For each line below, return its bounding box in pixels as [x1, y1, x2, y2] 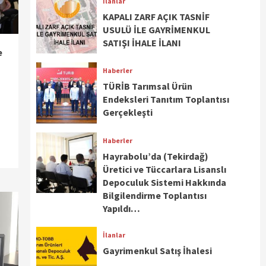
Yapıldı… [103, 202, 141, 214]
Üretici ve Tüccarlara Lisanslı [103, 163, 227, 175]
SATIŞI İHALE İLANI [103, 37, 182, 49]
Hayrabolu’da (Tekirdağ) [103, 150, 209, 162]
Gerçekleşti [103, 106, 153, 119]
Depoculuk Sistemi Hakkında [103, 176, 227, 188]
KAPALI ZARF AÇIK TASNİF [103, 11, 210, 23]
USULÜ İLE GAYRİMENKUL [103, 24, 211, 36]
